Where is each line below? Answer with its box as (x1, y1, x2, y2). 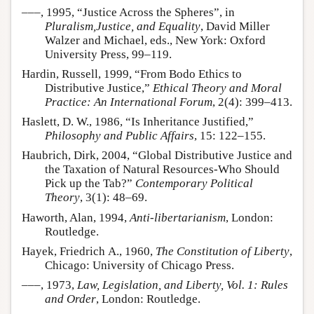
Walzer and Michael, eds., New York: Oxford (45, 33, 266, 47)
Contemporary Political (135, 177, 253, 191)
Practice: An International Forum (45, 95, 212, 109)
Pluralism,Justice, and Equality (45, 19, 200, 33)
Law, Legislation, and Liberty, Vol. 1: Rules (77, 278, 288, 292)
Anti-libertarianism (130, 210, 226, 224)
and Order (45, 292, 96, 306)
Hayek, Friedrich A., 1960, (22, 244, 156, 258)
